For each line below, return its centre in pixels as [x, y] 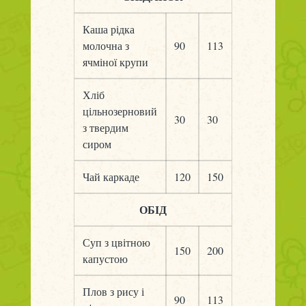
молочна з [106, 45]
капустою [105, 259]
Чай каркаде [111, 177]
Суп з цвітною [116, 242]
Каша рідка [108, 29]
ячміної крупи [115, 62]
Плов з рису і [113, 291]
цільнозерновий [120, 111]
